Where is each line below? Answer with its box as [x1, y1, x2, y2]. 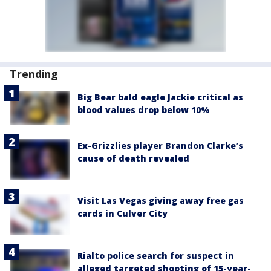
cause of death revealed [77, 152, 189, 165]
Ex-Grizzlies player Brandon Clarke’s [77, 140, 243, 152]
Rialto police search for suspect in [77, 249, 234, 261]
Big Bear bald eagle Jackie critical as [77, 91, 243, 103]
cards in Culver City [77, 207, 168, 220]
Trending [10, 67, 59, 82]
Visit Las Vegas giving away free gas [77, 195, 244, 207]
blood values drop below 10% [77, 104, 210, 116]
